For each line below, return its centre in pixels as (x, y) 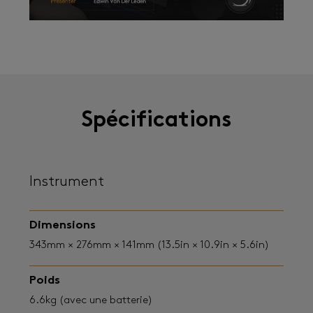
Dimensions (63, 225)
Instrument (67, 182)
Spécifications (156, 121)
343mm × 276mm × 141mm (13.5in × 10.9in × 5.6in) (149, 245)
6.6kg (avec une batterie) (91, 300)
